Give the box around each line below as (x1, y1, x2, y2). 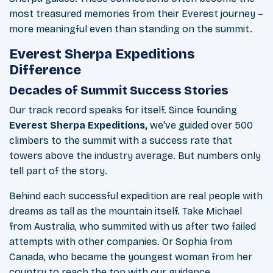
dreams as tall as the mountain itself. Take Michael (9, 205, 242, 218)
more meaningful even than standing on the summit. (9, 23, 252, 35)
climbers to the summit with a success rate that (9, 135, 232, 147)
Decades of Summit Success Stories (9, 83, 229, 98)
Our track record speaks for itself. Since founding (9, 104, 237, 116)
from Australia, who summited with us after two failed (9, 221, 256, 233)
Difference (9, 62, 81, 79)
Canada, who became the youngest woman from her (9, 251, 252, 263)
